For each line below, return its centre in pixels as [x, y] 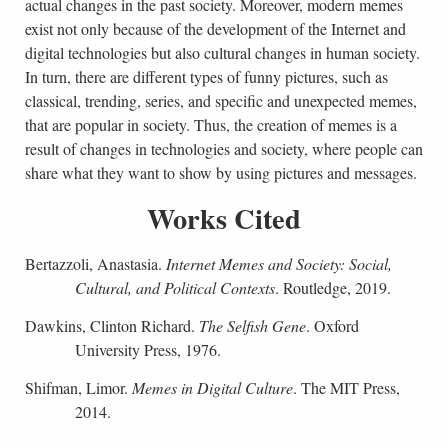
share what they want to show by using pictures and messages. [220, 173]
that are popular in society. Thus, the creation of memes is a [210, 125]
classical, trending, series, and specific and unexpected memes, [220, 101]
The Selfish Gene [252, 326]
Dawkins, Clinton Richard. [111, 326]
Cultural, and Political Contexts [174, 288]
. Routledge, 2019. [332, 288]
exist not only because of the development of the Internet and [215, 29]
